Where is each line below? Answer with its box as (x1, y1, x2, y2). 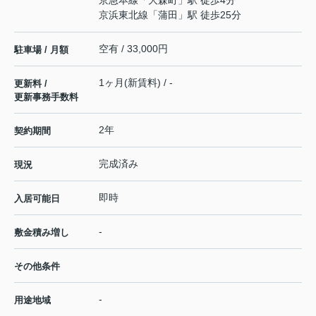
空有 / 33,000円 (99, 42, 168, 54)
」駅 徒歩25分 (178, 8, 241, 20)
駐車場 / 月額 (14, 44, 68, 55)
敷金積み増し (14, 226, 69, 238)
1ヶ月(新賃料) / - (99, 76, 173, 88)
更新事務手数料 (14, 91, 78, 102)
